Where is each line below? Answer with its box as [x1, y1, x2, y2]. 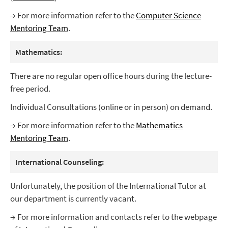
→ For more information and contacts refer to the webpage [10, 211, 217, 223]
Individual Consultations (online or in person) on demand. [10, 101, 212, 113]
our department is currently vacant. [10, 193, 136, 205]
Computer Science [136, 10, 201, 21]
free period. [10, 83, 50, 95]
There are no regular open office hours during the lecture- [10, 70, 212, 82]
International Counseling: [15, 157, 104, 167]
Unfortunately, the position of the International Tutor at [10, 180, 206, 192]
